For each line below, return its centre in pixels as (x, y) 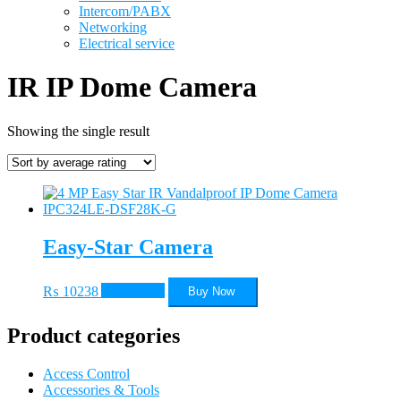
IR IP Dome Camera (132, 87)
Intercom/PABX (125, 11)
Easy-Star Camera (128, 247)
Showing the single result (78, 131)
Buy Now (211, 292)
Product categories (94, 336)
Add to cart (133, 291)
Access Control (86, 374)
